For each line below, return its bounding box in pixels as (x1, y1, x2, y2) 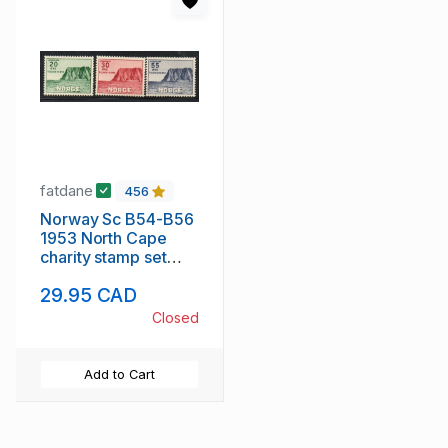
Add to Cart (84, 367, 155, 383)
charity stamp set (40, 247, 167, 268)
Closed (152, 309, 199, 327)
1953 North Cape (40, 228, 167, 249)
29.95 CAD (40, 283, 138, 308)
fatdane (40, 180, 97, 200)
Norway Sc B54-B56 (40, 209, 194, 230)
